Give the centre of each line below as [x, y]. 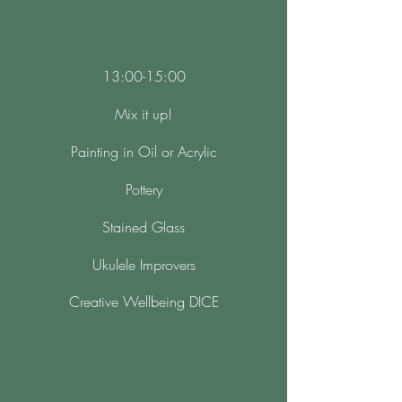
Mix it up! [144, 114]
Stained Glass [144, 227]
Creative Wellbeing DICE [144, 301]
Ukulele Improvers [144, 265]
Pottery [144, 189]
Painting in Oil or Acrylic [144, 152]
